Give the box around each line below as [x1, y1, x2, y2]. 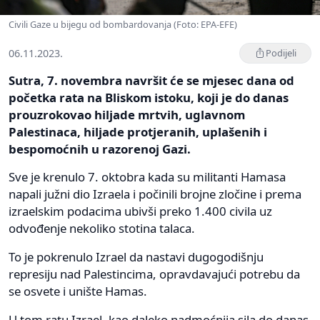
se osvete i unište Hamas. [9, 282, 147, 299]
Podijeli [266, 46, 296, 59]
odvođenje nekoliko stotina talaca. [9, 219, 195, 236]
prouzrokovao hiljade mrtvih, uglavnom [9, 106, 245, 123]
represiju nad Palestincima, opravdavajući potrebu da [9, 265, 300, 282]
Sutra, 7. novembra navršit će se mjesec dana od [9, 71, 294, 89]
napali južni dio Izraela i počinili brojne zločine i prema [9, 185, 301, 202]
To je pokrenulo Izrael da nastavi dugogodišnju [9, 248, 264, 265]
